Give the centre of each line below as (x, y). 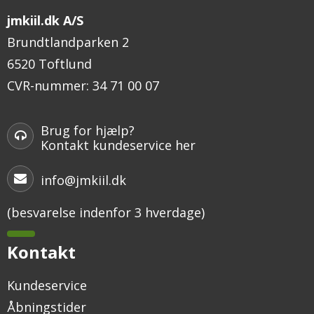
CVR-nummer (47, 86)
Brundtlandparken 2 (68, 42)
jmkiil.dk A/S (45, 21)
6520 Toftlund (49, 64)
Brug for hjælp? (88, 130)
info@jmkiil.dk (83, 180)
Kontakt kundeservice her (118, 145)
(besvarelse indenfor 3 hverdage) (106, 213)
